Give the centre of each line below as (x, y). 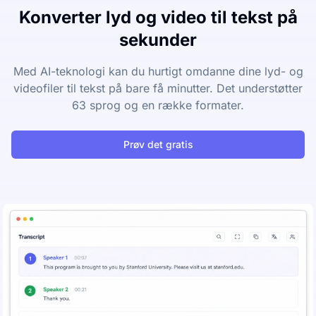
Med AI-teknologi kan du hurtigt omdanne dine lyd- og (158, 71)
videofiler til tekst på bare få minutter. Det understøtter (158, 88)
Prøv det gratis (158, 144)
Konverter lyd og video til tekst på (158, 17)
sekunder (158, 40)
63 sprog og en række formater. (158, 105)
